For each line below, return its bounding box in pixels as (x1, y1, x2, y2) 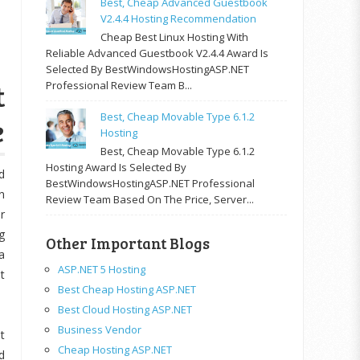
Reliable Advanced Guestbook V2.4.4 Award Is (46, 46, 268, 61)
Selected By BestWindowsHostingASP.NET (46, 62, 249, 77)
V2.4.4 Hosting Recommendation (100, 11, 257, 27)
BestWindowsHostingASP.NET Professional (46, 175, 255, 190)
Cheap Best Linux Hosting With (100, 30, 249, 45)
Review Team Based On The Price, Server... (46, 191, 254, 207)
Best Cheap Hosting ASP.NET (58, 281, 196, 297)
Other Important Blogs (46, 232, 210, 253)
